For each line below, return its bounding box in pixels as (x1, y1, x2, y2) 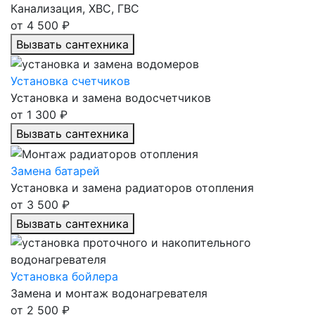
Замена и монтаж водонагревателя (11, 285, 207, 300)
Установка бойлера (11, 269, 118, 283)
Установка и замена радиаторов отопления (11, 180, 254, 195)
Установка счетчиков (11, 74, 130, 89)
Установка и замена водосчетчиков (11, 91, 211, 105)
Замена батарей (11, 163, 100, 178)
